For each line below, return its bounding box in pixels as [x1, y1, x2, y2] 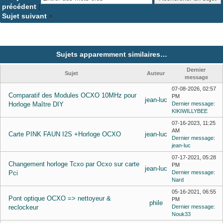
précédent [2, 2, 36, 10]
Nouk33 [172, 211, 191, 217]
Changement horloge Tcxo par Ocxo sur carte [8, 160, 139, 168]
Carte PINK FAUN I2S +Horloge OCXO [8, 130, 121, 138]
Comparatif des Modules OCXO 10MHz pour [8, 92, 136, 99]
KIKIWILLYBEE [172, 108, 208, 114]
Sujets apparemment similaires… [56, 50, 167, 58]
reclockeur [8, 204, 38, 211]
